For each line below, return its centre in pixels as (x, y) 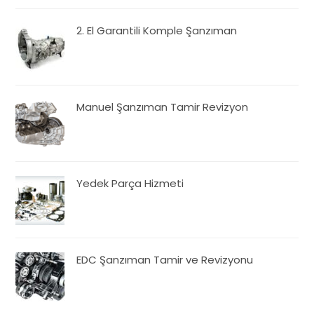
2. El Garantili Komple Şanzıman (157, 30)
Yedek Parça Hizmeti (130, 183)
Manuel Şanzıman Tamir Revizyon (163, 107)
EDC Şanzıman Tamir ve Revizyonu (165, 259)
